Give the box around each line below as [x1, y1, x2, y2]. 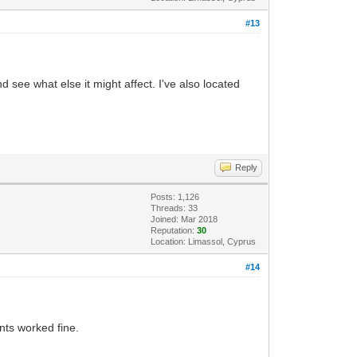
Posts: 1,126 [151, 191, 200, 202]
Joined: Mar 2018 [151, 214, 218, 224]
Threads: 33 [151, 202, 198, 213]
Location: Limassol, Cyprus [151, 236, 257, 246]
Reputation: [151, 225, 198, 235]
